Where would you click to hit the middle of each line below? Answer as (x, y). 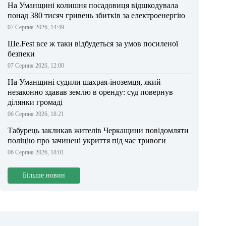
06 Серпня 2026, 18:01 (36, 153)
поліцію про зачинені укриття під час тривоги (87, 141)
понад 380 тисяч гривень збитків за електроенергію (96, 16)
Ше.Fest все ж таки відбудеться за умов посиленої (93, 44)
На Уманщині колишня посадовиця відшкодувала (93, 6)
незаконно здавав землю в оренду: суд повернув (90, 92)
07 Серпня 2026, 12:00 (36, 66)
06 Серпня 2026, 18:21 (36, 114)
